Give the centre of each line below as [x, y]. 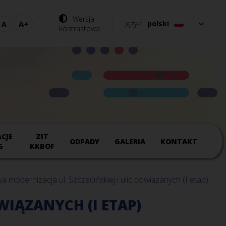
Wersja [83, 19]
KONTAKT [179, 141]
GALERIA [130, 141]
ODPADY [85, 141]
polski [158, 23]
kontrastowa [79, 28]
